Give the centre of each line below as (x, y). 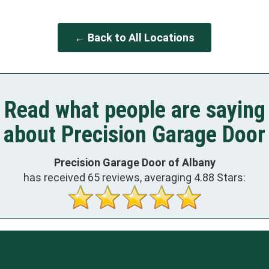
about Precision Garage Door (134, 135)
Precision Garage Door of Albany (134, 162)
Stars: (230, 177)
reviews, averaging (147, 177)
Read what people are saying (134, 110)
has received (56, 177)
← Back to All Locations (134, 38)
